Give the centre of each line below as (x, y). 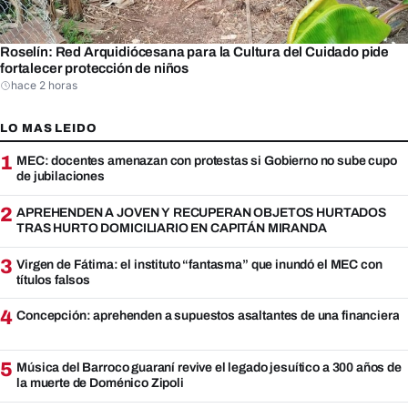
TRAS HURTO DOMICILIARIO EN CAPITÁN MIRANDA (172, 228)
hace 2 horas (44, 85)
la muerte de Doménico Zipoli (100, 382)
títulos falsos (54, 280)
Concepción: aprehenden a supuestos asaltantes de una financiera (208, 316)
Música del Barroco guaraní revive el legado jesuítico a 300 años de (209, 367)
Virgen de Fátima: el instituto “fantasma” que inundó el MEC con (199, 264)
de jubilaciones (61, 177)
